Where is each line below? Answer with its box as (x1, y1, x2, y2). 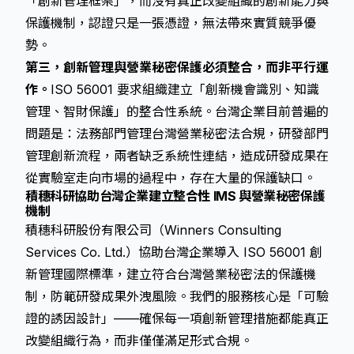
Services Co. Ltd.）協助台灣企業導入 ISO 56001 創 (25, 244, 322, 260)
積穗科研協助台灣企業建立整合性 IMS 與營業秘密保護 (25, 188, 326, 204)
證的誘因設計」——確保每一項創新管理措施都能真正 (25, 311, 329, 326)
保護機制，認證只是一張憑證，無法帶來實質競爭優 (25, 15, 316, 31)
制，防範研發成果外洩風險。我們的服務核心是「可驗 (25, 288, 329, 304)
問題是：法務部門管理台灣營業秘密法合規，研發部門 (25, 126, 329, 141)
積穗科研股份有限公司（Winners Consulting (25, 222, 281, 238)
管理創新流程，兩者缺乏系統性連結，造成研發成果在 (25, 148, 329, 164)
